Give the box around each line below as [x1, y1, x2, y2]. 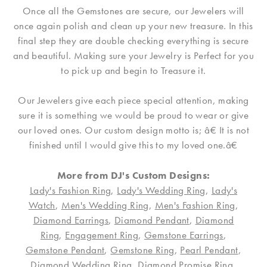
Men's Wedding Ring [61, 198, 149, 212]
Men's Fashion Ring [154, 198, 235, 212]
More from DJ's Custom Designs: [57, 169, 210, 182]
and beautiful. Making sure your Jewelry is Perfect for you [13, 49, 254, 63]
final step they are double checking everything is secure [18, 34, 249, 48]
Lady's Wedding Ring [117, 184, 206, 197]
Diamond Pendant [114, 213, 190, 227]
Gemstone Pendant [26, 243, 105, 257]
